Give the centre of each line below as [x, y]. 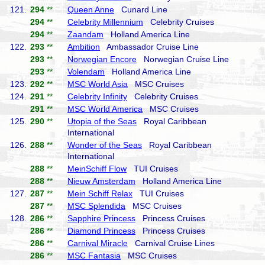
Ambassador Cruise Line [149, 47]
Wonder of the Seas [105, 145]
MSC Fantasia [94, 256]
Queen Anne [91, 9]
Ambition [84, 47]
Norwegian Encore [102, 59]
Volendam [86, 72]
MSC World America [105, 109]
